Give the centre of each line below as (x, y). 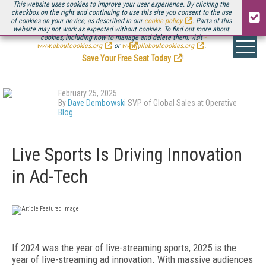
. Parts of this (212, 21)
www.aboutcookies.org (69, 46)
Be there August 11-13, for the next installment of (90, 33)
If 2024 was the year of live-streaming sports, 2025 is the (124, 248)
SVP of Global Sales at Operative (181, 103)
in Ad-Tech (50, 177)
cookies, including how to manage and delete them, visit (121, 37)
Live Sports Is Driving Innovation (127, 155)
